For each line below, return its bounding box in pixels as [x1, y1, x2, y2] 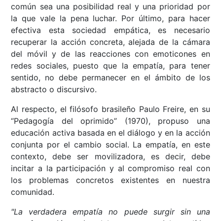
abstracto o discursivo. [11, 84, 97, 95]
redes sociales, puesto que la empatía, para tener [11, 61, 210, 71]
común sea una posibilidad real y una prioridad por [11, 1, 210, 12]
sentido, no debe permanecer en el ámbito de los [11, 73, 210, 83]
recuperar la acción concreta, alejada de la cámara [11, 37, 210, 47]
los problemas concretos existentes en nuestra [11, 175, 210, 185]
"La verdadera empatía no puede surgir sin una [11, 207, 210, 217]
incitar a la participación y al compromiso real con [11, 163, 210, 174]
